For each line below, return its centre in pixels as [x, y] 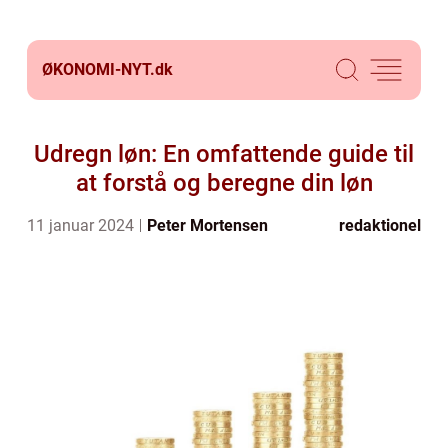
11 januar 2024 [82, 225]
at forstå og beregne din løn [224, 183]
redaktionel [380, 225]
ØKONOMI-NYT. [98, 69]
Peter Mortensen [207, 225]
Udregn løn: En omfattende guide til [224, 154]
